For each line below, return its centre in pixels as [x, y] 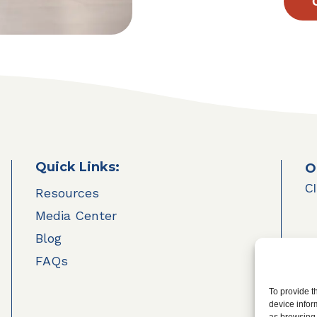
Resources [68, 192]
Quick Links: [78, 167]
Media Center [76, 215]
